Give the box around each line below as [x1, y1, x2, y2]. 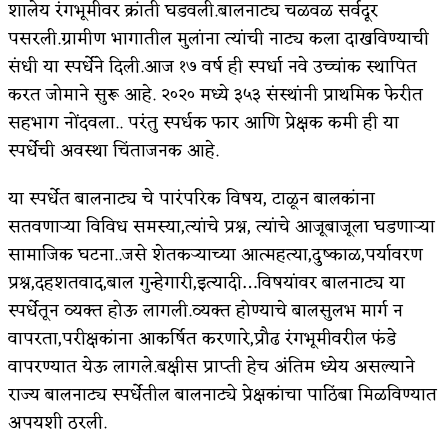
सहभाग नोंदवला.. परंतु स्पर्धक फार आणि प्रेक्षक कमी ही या [8, 106, 399, 139]
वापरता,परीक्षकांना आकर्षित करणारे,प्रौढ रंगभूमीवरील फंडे [8, 322, 396, 355]
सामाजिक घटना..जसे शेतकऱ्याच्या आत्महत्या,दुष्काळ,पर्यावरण [8, 238, 423, 271]
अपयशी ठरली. [8, 406, 107, 439]
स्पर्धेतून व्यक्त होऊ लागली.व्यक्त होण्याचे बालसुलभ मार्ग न [8, 294, 403, 327]
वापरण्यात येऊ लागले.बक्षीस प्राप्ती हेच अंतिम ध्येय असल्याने [8, 350, 415, 383]
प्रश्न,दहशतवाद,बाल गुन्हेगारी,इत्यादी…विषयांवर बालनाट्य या [8, 266, 405, 299]
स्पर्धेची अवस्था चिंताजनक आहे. [8, 134, 219, 167]
